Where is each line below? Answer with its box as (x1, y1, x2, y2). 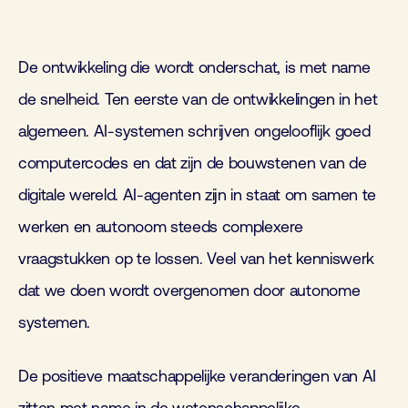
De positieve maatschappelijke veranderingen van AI (18, 367, 376, 386)
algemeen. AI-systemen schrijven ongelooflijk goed (18, 122, 371, 141)
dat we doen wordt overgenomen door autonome (18, 281, 361, 301)
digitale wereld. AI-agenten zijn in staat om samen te (18, 186, 377, 205)
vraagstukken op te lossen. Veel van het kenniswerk (18, 250, 374, 269)
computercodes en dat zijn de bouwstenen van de (18, 154, 367, 173)
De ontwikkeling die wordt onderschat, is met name (18, 58, 371, 77)
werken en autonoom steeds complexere (18, 218, 303, 237)
